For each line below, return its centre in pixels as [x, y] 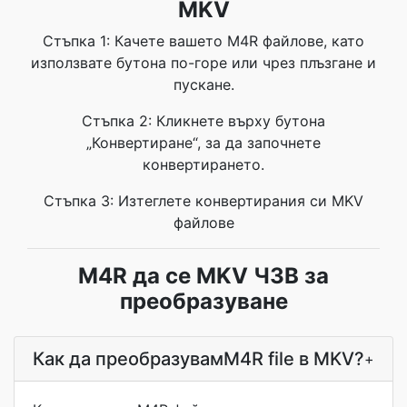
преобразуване [203, 301]
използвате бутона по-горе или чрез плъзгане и [203, 63]
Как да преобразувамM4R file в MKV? [199, 359]
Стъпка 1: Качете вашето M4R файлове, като [203, 41]
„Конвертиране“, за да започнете [203, 143]
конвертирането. [203, 164]
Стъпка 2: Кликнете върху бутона [203, 121]
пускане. [203, 84]
